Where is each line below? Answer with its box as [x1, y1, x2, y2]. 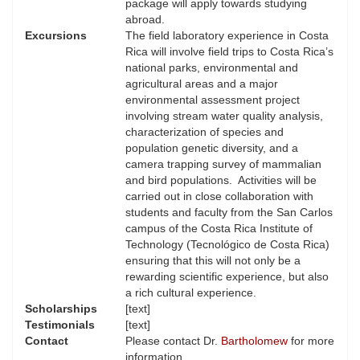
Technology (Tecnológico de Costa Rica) [125, 238, 329, 252]
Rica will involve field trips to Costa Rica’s [125, 45, 333, 59]
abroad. [125, 13, 165, 27]
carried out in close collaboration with [125, 190, 313, 203]
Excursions [25, 29, 87, 43]
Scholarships [25, 302, 97, 316]
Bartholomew [221, 334, 288, 348]
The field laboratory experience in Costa [125, 29, 329, 43]
